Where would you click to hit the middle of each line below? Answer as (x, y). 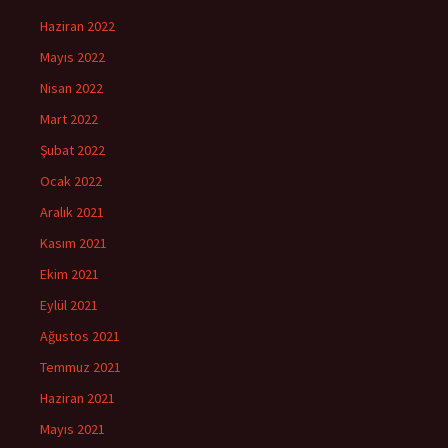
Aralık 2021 (72, 211)
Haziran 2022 (77, 25)
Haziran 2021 (77, 397)
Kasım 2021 (73, 242)
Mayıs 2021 (72, 428)
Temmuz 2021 (80, 366)
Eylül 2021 (69, 304)
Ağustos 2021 (80, 335)
